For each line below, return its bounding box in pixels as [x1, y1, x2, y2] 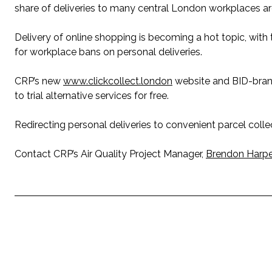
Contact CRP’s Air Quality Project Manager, [15, 148, 206, 160]
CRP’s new [15, 75, 63, 87]
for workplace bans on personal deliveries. [15, 46, 202, 58]
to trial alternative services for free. [15, 89, 169, 101]
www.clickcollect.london [63, 75, 172, 87]
